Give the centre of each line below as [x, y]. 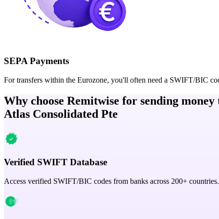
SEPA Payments [36, 61]
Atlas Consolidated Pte [61, 114]
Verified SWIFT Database [55, 162]
